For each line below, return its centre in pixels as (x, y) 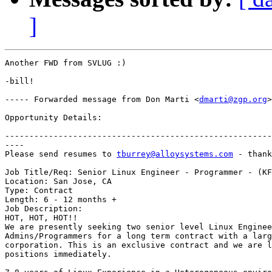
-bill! (19, 81)
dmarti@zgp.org (233, 100)
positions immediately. (58, 254)
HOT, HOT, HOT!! (41, 218)
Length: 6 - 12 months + (61, 200)
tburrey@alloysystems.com (175, 154)
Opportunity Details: (53, 118)
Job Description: (44, 209)
